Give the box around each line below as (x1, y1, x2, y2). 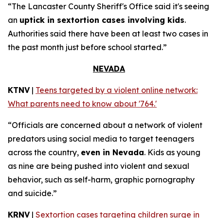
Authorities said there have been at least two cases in (8, 29, 208, 38)
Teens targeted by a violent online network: (36, 85, 198, 95)
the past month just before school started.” (8, 42, 167, 52)
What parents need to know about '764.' (8, 99, 157, 109)
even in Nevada (81, 147, 144, 157)
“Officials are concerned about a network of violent (8, 120, 202, 130)
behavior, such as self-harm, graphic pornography (8, 175, 195, 184)
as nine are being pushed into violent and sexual (8, 161, 189, 171)
